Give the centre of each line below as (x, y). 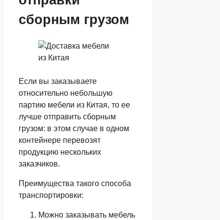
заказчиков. (40, 164)
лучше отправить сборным (67, 117)
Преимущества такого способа (75, 184)
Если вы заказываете (58, 82)
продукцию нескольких (60, 152)
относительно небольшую (66, 93)
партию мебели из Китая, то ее (74, 105)
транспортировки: (51, 195)
